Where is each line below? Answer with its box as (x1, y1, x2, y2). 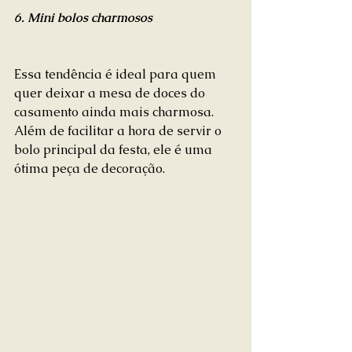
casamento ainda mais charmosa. (14, 103, 217, 120)
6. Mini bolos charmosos (14, 9, 152, 26)
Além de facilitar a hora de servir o (14, 122, 225, 139)
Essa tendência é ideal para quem (14, 65, 219, 82)
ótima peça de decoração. (14, 159, 168, 177)
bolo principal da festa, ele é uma (14, 141, 215, 158)
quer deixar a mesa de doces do (14, 84, 208, 101)
